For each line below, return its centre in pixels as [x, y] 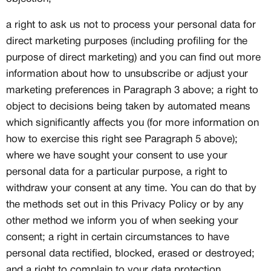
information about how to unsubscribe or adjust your [127, 74]
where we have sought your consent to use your [117, 156]
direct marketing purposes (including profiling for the [127, 41]
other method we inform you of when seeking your [122, 221]
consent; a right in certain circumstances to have [118, 237]
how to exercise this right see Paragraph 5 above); [122, 139]
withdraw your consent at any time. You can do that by [131, 188]
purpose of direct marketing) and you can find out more [133, 58]
